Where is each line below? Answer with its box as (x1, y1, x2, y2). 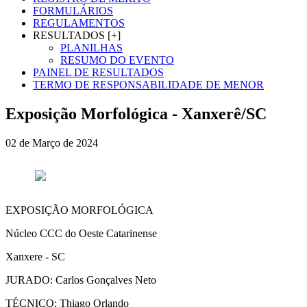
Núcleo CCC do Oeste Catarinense (5, 228, 157, 240)
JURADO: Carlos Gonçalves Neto (5, 274, 156, 286)
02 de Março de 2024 (5, 137, 98, 149)
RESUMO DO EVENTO (60, 54, 174, 66)
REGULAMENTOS (33, 17, 125, 29)
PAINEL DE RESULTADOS (33, 66, 164, 79)
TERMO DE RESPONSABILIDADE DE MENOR (33, 79, 264, 91)
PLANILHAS (60, 42, 123, 54)
